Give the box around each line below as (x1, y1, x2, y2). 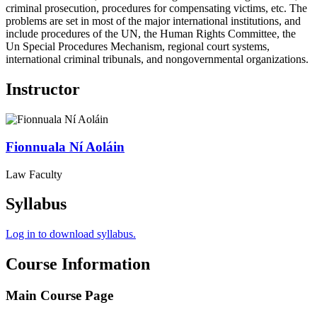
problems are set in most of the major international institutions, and (6, 15, 301, 28)
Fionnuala (6, 139, 66, 154)
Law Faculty (6, 168, 62, 180)
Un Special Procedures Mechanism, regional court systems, (6, 40, 270, 53)
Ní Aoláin (69, 139, 125, 154)
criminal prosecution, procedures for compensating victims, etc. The (6, 2, 307, 15)
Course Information (6, 255, 150, 274)
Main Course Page (6, 288, 113, 304)
